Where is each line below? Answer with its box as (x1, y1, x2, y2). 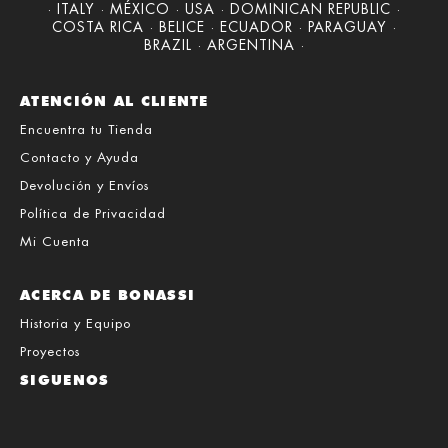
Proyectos (20, 344, 80, 358)
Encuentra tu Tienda (20, 122, 153, 136)
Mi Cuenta (20, 234, 90, 248)
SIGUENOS (20, 371, 110, 388)
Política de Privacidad (20, 206, 166, 220)
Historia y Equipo (20, 316, 131, 330)
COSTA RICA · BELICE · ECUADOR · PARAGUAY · (51, 19, 397, 34)
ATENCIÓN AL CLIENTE (20, 92, 209, 109)
